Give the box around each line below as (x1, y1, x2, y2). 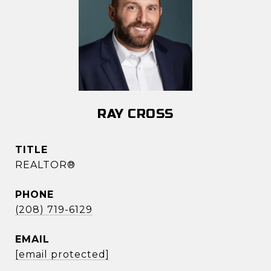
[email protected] (15, 249, 109, 260)
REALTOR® (15, 159, 76, 171)
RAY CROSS (97, 106, 174, 122)
